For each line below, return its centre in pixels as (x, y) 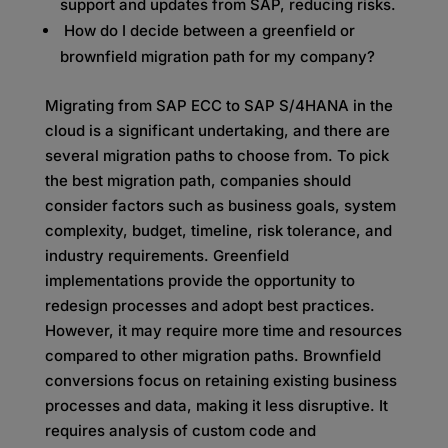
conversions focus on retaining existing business (220, 380)
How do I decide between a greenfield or (209, 30)
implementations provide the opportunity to (199, 280)
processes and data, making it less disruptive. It (216, 405)
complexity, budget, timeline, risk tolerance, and (218, 230)
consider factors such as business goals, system (220, 205)
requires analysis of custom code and (180, 430)
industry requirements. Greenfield (166, 255)
